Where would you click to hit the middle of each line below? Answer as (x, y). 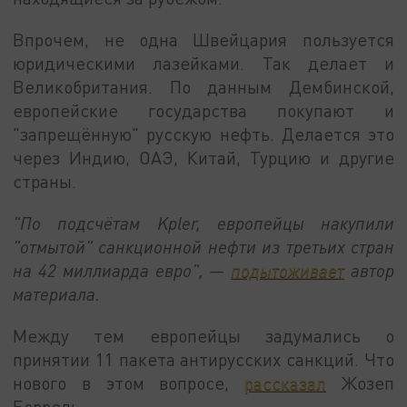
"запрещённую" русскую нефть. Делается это (203, 134)
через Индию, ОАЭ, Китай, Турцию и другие (203, 158)
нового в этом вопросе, (129, 382)
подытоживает (288, 270)
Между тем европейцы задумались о (203, 335)
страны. (45, 182)
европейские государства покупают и (203, 111)
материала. (57, 293)
